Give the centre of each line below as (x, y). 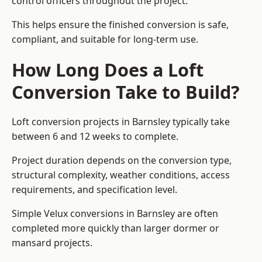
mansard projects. (52, 243)
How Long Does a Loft (108, 70)
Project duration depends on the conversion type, (122, 161)
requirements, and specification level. (94, 190)
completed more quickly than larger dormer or (116, 228)
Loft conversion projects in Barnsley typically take (121, 122)
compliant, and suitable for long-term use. (105, 39)
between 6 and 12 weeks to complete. (95, 137)
